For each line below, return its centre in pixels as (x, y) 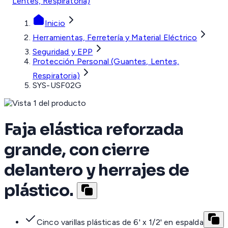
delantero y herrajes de (97, 170)
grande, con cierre (77, 149)
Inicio (55, 23)
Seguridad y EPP (63, 52)
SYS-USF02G (57, 85)
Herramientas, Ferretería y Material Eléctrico (115, 38)
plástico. (39, 190)
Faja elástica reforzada (94, 129)
